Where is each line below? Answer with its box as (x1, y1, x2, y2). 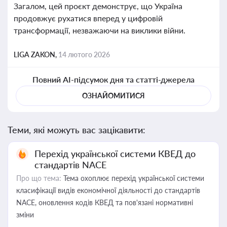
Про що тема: (16, 174, 61, 182)
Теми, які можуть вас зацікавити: (8, 124, 145, 135)
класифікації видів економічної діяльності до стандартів (16, 186, 200, 195)
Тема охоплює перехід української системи (61, 174, 204, 182)
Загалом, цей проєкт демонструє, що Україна (14, 1, 182, 11)
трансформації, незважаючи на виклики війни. (14, 25, 185, 35)
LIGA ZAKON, (14, 50, 58, 59)
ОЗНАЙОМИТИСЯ (82, 91, 145, 100)
